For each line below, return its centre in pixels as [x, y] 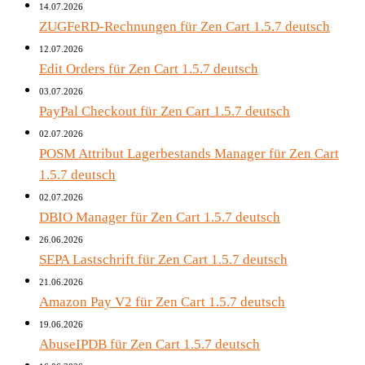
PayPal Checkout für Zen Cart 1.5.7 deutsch [165, 111]
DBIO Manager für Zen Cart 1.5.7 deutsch [160, 217]
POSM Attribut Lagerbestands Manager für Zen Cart [189, 153]
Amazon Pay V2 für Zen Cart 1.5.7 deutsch [162, 301]
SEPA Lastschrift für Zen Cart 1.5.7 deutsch [163, 259]
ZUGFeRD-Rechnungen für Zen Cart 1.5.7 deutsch [185, 26]
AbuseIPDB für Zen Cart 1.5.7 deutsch [150, 344]
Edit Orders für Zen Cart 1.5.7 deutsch [149, 68]
